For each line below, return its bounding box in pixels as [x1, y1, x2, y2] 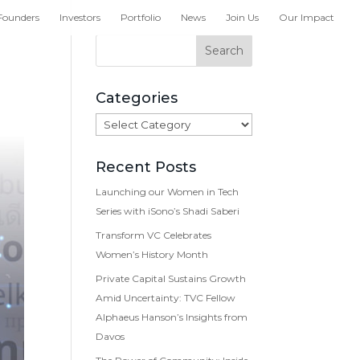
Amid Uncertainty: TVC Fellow [96, 292, 236, 304]
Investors [59, 11, 100, 23]
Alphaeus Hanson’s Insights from [96, 311, 248, 323]
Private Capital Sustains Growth [96, 272, 247, 284]
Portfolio [121, 11, 161, 23]
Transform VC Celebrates [96, 229, 212, 241]
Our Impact [279, 11, 334, 23]
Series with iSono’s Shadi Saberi [96, 205, 240, 217]
